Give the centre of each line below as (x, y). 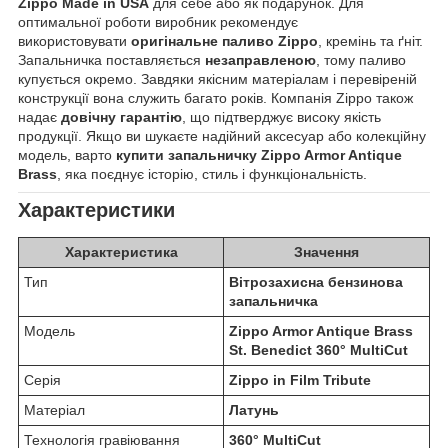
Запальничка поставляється (111, 60)
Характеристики (96, 210)
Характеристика (121, 252)
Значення (326, 252)
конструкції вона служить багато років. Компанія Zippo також (215, 98)
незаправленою (260, 60)
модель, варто (67, 155)
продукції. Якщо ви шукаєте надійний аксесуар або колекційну (222, 136)
